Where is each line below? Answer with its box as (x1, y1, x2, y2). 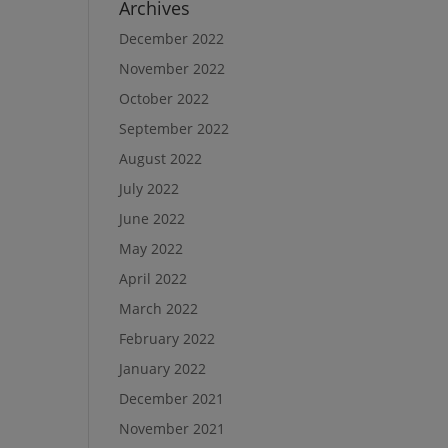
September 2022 (119, 119, 230, 139)
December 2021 (119, 389, 225, 409)
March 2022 (119, 299, 199, 319)
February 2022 (119, 329, 216, 349)
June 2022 (119, 209, 186, 229)
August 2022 (119, 149, 203, 169)
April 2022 (119, 269, 188, 289)
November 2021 (119, 419, 226, 439)
